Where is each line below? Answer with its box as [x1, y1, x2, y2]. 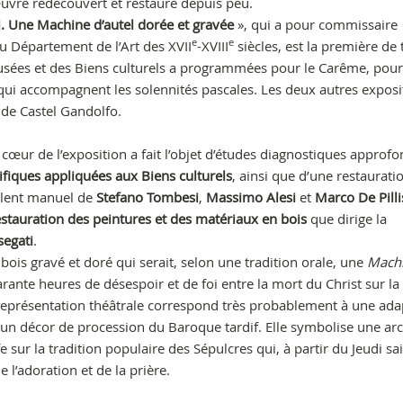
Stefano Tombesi [95, 188, 199, 206]
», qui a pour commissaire [233, 15, 398, 33]
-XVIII [196, 37, 228, 55]
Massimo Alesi [205, 188, 296, 206]
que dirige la [309, 210, 387, 228]
